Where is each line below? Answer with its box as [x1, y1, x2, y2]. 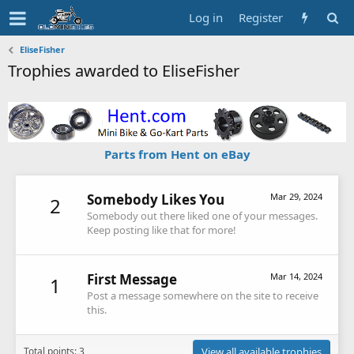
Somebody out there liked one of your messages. [87, 208, 318, 223]
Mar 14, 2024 [270, 270, 322, 283]
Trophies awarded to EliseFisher [8, 60, 239, 81]
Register [239, 9, 283, 25]
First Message [87, 270, 177, 289]
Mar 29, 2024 [270, 190, 322, 202]
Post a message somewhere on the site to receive [87, 288, 318, 303]
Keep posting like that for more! [87, 222, 236, 237]
